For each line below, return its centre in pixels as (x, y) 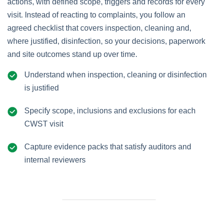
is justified (42, 88)
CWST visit (44, 124)
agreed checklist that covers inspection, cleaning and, (99, 28)
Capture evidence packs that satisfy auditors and (108, 147)
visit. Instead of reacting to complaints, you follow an (96, 15)
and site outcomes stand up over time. (72, 54)
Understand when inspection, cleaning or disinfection (116, 75)
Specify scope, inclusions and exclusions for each (110, 111)
